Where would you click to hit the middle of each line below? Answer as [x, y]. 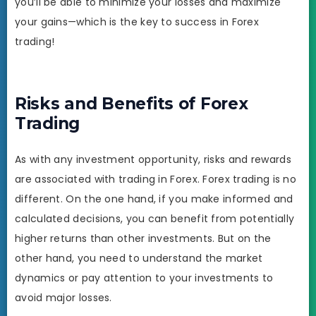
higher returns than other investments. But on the [143, 238]
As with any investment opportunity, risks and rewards [153, 159]
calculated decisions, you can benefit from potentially [155, 218]
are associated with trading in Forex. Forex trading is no [156, 179]
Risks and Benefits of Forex [132, 104]
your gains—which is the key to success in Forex [137, 22]
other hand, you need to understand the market [139, 258]
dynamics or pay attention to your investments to [144, 278]
